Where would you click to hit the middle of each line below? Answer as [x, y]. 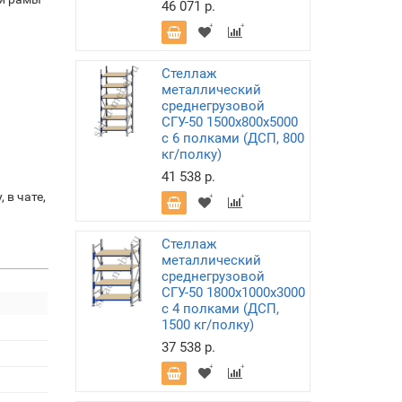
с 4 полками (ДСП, [220, 309]
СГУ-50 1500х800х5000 [229, 122]
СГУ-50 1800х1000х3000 [233, 293]
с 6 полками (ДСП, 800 [232, 138]
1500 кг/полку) [207, 325]
